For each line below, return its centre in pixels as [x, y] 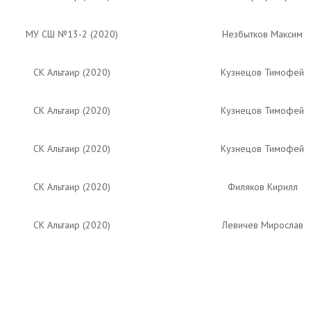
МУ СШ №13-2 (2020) [72, 34]
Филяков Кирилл [262, 187]
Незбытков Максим [262, 34]
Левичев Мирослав [262, 225]
